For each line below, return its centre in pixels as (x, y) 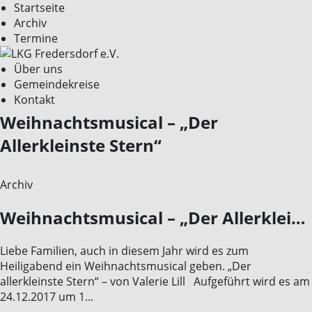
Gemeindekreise (57, 84)
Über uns (38, 69)
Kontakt (34, 100)
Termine (36, 38)
